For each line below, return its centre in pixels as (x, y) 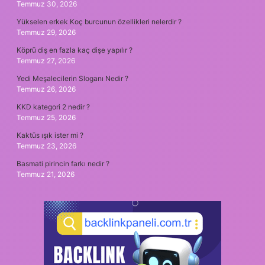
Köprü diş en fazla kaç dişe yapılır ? (75, 50)
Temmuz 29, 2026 (46, 32)
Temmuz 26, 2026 (46, 89)
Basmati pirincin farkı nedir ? (63, 163)
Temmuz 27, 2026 (46, 60)
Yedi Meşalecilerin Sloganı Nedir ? (72, 78)
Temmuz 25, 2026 (46, 117)
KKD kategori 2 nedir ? (53, 106)
